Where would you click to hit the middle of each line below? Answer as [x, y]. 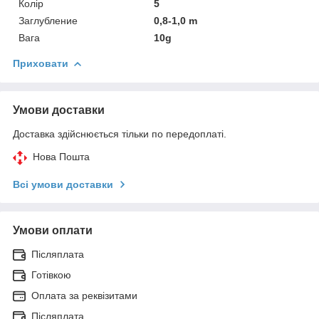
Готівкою [51, 274]
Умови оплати [53, 230]
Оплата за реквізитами [84, 295]
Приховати [41, 63]
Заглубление [48, 20]
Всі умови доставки [63, 184]
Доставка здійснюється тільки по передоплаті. [120, 134]
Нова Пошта [61, 156]
